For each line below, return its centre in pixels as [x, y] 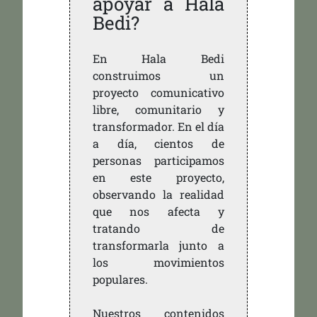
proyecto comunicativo [158, 93]
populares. [120, 279]
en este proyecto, [158, 178]
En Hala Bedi [158, 59]
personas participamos [158, 161]
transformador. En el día [158, 127]
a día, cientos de [158, 144]
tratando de [158, 229]
